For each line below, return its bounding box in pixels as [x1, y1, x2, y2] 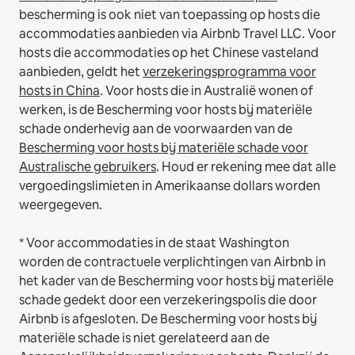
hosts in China [19, 82, 100, 99]
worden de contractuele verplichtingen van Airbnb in [19, 253, 326, 270]
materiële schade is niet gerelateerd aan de [19, 329, 269, 346]
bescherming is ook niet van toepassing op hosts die [19, 6, 320, 23]
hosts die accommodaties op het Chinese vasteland [19, 44, 319, 61]
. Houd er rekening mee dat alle [156, 158, 336, 175]
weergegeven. [19, 196, 102, 213]
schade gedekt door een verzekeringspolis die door [19, 291, 317, 308]
